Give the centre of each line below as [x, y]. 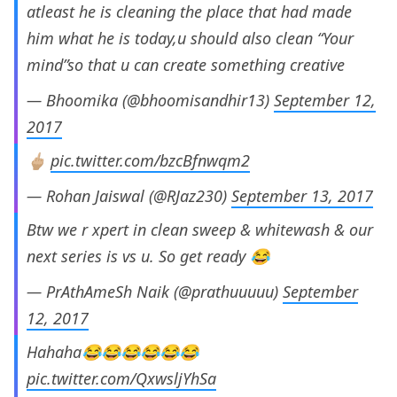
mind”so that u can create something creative [186, 65]
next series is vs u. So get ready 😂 [148, 257]
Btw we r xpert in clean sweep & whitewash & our [200, 230]
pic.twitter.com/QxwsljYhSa [121, 379]
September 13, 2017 [302, 196]
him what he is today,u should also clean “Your [190, 39]
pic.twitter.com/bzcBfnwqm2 [150, 161]
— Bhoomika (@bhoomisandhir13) [150, 101]
